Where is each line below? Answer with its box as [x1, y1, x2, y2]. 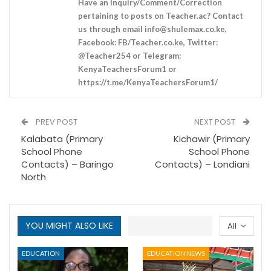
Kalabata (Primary [21, 132, 103, 146]
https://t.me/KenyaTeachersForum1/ [78, 77, 218, 88]
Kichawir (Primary [174, 132, 250, 146]
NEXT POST [194, 116, 237, 128]
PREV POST [34, 116, 77, 128]
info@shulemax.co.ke [145, 24, 225, 34]
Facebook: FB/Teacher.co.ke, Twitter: [78, 38, 218, 48]
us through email [78, 24, 145, 34]
